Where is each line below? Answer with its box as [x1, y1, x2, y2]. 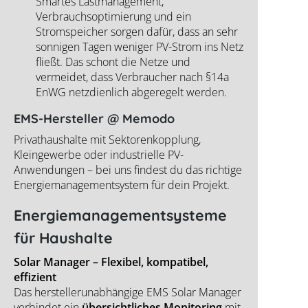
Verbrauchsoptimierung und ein [36, 9, 191, 25]
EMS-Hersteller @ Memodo [14, 111, 175, 127]
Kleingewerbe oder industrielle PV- [14, 147, 184, 163]
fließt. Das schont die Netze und [36, 54, 190, 70]
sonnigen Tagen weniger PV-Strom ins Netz [36, 39, 243, 55]
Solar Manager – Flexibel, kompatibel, [14, 254, 208, 270]
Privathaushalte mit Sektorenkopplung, [14, 132, 201, 148]
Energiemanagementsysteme [14, 206, 227, 225]
